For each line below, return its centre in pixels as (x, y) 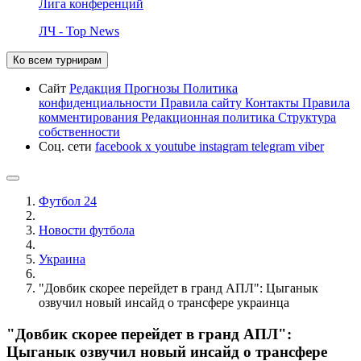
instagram (225, 146)
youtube (177, 146)
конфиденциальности (100, 102)
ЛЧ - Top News (79, 31)
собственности (79, 131)
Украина (62, 259)
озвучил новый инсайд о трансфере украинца (164, 302)
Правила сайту (203, 102)
